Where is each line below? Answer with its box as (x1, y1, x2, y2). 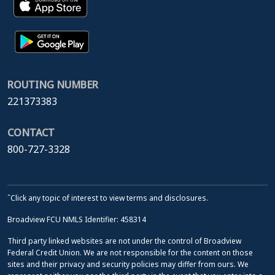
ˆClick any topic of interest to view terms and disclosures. (7, 193, 208, 204)
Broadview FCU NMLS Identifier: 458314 (7, 214, 146, 225)
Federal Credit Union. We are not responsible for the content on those (7, 247, 253, 258)
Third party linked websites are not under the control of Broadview (7, 236, 241, 247)
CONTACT (7, 126, 55, 140)
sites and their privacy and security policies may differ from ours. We (7, 259, 249, 270)
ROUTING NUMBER (7, 78, 98, 92)
